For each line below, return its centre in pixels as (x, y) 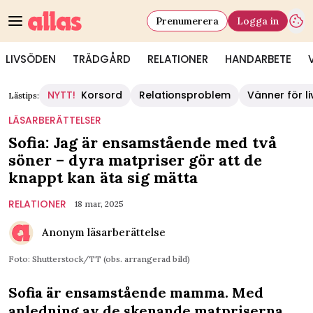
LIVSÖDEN (31, 59)
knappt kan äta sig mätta (103, 177)
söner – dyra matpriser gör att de (135, 160)
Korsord (102, 95)
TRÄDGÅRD (102, 59)
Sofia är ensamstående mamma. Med (136, 292)
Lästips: (24, 95)
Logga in (258, 21)
